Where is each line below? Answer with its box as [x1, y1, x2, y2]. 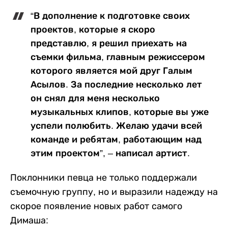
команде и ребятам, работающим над [31, 134, 202, 145]
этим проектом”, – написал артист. [31, 148, 190, 159]
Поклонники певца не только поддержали [10, 173, 197, 183]
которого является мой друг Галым [31, 66, 192, 76]
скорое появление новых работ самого [10, 201, 182, 212]
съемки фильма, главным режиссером [31, 52, 205, 63]
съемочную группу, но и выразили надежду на [10, 187, 218, 197]
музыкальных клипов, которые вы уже [31, 107, 209, 118]
